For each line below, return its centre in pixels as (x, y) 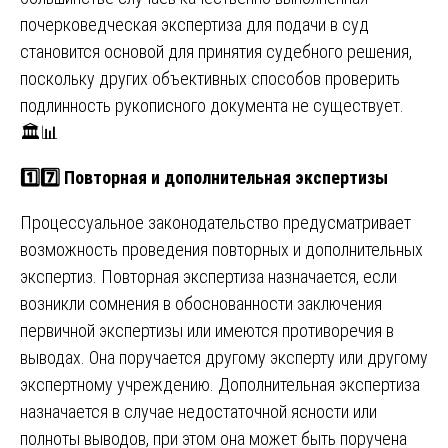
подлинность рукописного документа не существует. (212, 105)
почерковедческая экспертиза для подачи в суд (194, 24)
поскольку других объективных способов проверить (210, 78)
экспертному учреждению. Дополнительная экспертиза (220, 384)
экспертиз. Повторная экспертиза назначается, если (208, 276)
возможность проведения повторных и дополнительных (221, 249)
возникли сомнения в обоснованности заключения (201, 303)
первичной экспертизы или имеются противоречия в (207, 330)
